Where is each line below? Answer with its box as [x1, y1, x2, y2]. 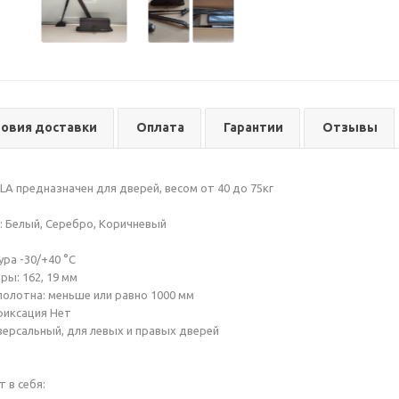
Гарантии [224, 119, 283, 134]
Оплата [136, 119, 184, 134]
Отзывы [322, 119, 378, 134]
